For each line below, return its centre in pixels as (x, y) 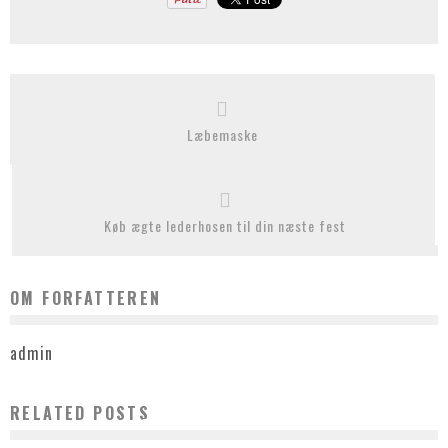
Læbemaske (222, 134)
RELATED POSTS (80, 413)
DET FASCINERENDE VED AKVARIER (224, 424)
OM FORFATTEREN (86, 298)
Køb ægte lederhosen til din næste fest (225, 225)
